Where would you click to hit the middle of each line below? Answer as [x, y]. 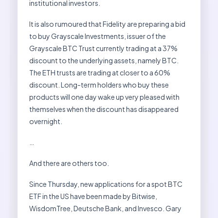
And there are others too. [69, 163]
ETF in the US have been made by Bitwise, [93, 196]
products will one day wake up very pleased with [104, 97]
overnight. [46, 121]
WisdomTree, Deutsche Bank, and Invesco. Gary [105, 208]
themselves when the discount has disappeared [104, 109]
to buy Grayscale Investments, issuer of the [98, 36]
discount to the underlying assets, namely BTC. [104, 60]
